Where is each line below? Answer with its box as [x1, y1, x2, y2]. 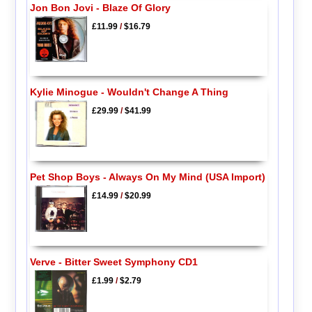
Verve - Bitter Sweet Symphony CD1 [29, 256, 198, 267]
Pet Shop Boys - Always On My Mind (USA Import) [29, 171, 265, 182]
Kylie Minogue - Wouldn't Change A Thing [29, 86, 228, 98]
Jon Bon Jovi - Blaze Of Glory [29, 1, 171, 13]
